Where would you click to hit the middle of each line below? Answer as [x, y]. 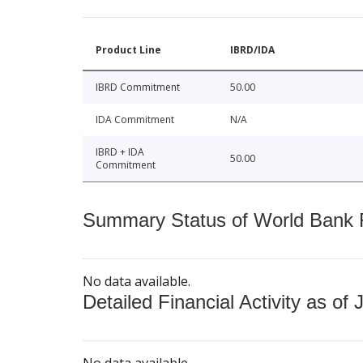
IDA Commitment [135, 120]
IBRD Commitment [138, 88]
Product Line [128, 50]
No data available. [137, 282]
